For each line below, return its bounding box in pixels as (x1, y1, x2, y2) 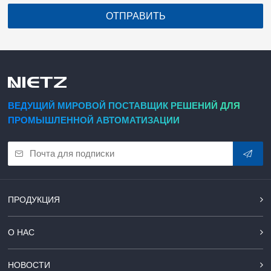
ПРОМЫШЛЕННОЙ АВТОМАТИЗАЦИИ (8, 115, 180, 126)
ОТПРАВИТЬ (105, 10, 166, 22)
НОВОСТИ (8, 260, 51, 270)
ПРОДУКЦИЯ (8, 195, 60, 205)
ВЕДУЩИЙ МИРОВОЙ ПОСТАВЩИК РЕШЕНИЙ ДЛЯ (8, 100, 241, 111)
